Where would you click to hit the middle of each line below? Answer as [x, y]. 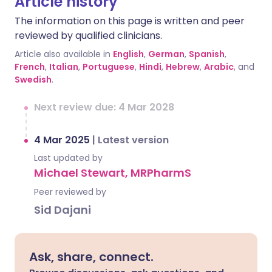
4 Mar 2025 [63, 140]
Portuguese [109, 67]
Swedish [33, 80]
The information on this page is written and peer [130, 21]
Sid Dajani [63, 210]
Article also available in [63, 54]
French [30, 67]
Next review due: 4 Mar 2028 [104, 107]
